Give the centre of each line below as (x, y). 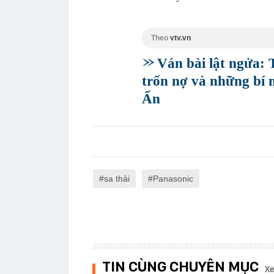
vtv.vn (180, 38)
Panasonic (173, 178)
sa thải (117, 178)
